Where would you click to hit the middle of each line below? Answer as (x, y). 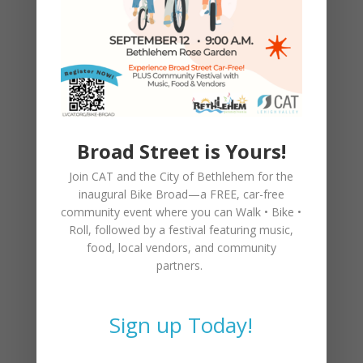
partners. (181, 266)
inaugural (104, 194)
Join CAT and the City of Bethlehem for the (181, 177)
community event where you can (149, 212)
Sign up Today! (181, 325)
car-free (262, 194)
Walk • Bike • (269, 212)
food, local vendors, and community (181, 248)
